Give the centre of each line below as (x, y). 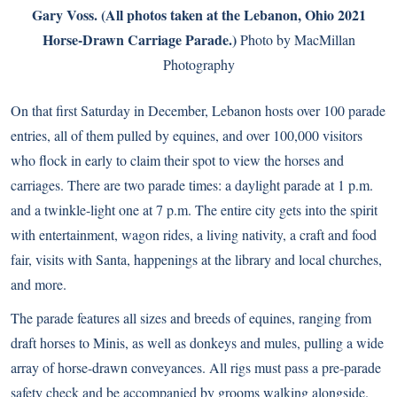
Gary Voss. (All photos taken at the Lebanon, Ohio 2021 (198, 14)
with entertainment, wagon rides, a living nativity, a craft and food (194, 234)
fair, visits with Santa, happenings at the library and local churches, (196, 259)
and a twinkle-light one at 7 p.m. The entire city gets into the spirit (194, 209)
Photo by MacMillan (296, 39)
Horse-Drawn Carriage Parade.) (139, 39)
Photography (198, 64)
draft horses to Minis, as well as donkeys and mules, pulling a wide (197, 342)
